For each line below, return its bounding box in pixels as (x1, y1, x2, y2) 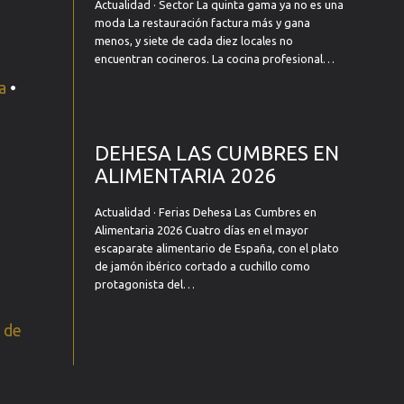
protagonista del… (94, 278, 195, 290)
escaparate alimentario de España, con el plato (94, 242, 339, 254)
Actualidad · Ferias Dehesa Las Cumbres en (94, 206, 317, 218)
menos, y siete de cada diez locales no (94, 34, 293, 47)
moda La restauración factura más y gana (94, 16, 310, 29)
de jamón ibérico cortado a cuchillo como (94, 260, 310, 272)
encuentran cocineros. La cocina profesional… (94, 52, 335, 65)
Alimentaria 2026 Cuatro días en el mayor (94, 224, 308, 236)
